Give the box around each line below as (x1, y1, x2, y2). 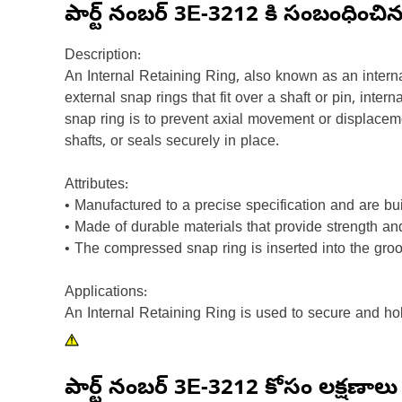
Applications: (65, 284, 147, 303)
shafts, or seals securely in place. (65, 133, 279, 153)
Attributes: (65, 176, 128, 196)
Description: (65, 47, 141, 66)
